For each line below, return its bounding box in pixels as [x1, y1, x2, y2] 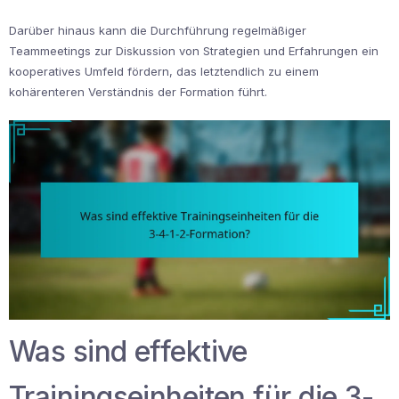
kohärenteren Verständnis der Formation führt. [9, 84, 267, 99]
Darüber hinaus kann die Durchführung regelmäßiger [9, 22, 306, 37]
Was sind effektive [9, 334, 248, 370]
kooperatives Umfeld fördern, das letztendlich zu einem [9, 63, 319, 78]
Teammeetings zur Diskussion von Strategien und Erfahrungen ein [9, 43, 379, 58]
